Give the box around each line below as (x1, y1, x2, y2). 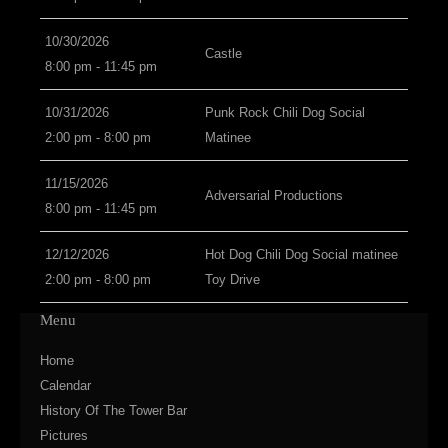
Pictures (40, 428, 88, 443)
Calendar (40, 378, 91, 393)
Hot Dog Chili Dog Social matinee (205, 247, 398, 262)
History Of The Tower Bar (40, 403, 187, 418)
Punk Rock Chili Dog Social (205, 105, 365, 120)
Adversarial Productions (205, 188, 343, 203)
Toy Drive (205, 272, 260, 287)
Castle (205, 46, 242, 61)
